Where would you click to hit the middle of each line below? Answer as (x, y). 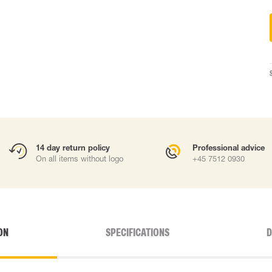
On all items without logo (80, 158)
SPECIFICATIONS (137, 233)
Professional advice (229, 148)
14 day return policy (73, 148)
